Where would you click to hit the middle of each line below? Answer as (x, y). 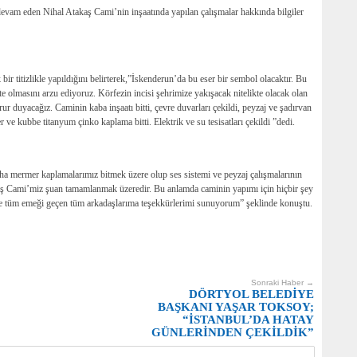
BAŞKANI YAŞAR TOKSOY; (236, 307)
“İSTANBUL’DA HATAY (248, 320)
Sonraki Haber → (282, 283)
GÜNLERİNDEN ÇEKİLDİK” (233, 333)
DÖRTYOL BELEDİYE (251, 294)
